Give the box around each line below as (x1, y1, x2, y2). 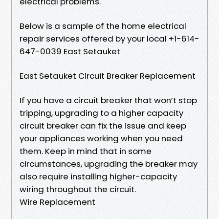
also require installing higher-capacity (20, 170, 177, 182)
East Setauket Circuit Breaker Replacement (20, 69, 196, 82)
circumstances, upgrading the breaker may (20, 157, 197, 170)
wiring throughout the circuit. (20, 183, 136, 195)
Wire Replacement (20, 196, 95, 208)
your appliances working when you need (20, 132, 183, 144)
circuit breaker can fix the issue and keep (20, 119, 186, 131)
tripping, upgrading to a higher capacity (20, 107, 183, 119)
